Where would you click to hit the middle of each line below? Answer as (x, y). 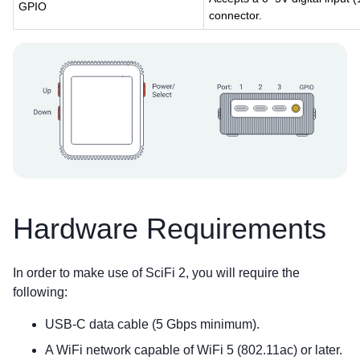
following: (40, 292)
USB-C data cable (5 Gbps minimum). (152, 324)
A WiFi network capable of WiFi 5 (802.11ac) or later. (194, 350)
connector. (235, 15)
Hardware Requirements (170, 228)
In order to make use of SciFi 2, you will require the (156, 272)
